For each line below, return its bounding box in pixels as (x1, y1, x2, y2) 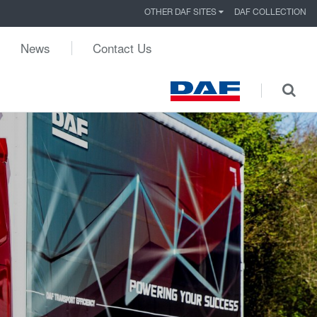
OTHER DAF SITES (144, 8, 219, 17)
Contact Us (93, 39, 152, 57)
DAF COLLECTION (234, 8, 306, 17)
